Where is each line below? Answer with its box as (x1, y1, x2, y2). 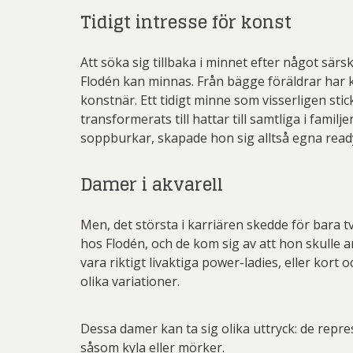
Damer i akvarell (80, 169, 223, 200)
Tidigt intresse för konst (80, 6, 292, 38)
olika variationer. (80, 273, 180, 290)
